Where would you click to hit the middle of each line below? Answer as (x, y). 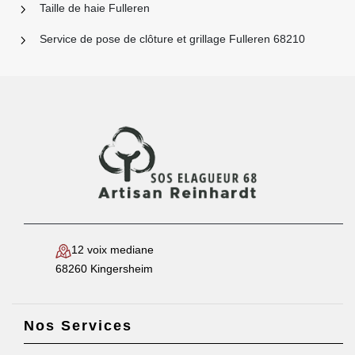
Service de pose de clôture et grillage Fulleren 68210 (172, 39)
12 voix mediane (113, 250)
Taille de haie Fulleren (95, 8)
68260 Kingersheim (104, 269)
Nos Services (78, 326)
